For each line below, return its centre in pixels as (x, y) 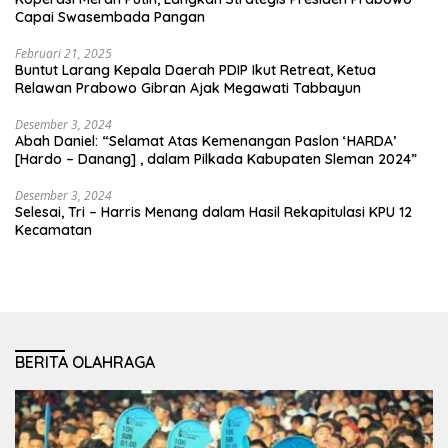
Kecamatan (53, 230)
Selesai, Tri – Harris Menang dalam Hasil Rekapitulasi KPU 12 (213, 212)
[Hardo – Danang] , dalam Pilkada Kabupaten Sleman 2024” (216, 159)
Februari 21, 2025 (63, 54)
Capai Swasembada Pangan (110, 17)
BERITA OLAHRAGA (85, 362)
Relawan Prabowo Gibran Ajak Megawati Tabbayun (188, 88)
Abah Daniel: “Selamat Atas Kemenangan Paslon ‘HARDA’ (205, 141)
